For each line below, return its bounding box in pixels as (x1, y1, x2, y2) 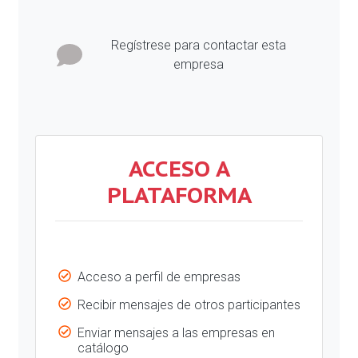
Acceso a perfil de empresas (78, 269, 241, 284)
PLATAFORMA (106, 180, 252, 209)
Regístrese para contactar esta (110, 38, 286, 53)
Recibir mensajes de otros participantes (78, 297, 300, 312)
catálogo (78, 340, 129, 356)
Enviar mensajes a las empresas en (78, 325, 275, 340)
